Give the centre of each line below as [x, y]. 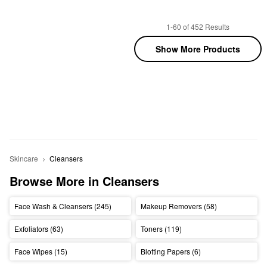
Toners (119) [161, 229]
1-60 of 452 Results [198, 27]
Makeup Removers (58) [178, 206]
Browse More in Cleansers [84, 181]
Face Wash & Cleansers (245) [63, 206]
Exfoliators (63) [38, 229]
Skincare [24, 158]
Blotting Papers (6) [170, 252]
